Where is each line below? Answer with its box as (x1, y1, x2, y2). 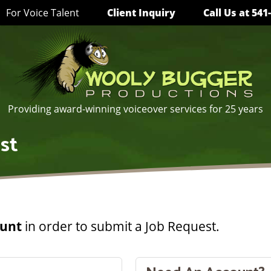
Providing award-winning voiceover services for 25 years (8, 102, 263, 116)
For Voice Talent (6, 6, 79, 19)
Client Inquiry (107, 6, 175, 19)
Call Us (203, 6, 239, 19)
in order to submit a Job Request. (22, 217, 220, 235)
